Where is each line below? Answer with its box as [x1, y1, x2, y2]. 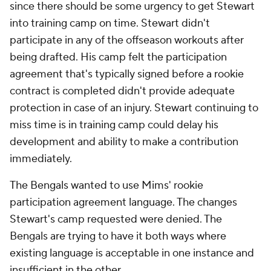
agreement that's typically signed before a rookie [10, 67, 244, 81]
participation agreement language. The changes [10, 195, 237, 209]
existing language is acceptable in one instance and [10, 246, 254, 260]
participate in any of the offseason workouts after [10, 33, 244, 47]
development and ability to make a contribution [10, 135, 238, 149]
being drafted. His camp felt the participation [10, 50, 227, 64]
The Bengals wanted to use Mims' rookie [10, 178, 203, 192]
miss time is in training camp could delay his [10, 118, 218, 132]
